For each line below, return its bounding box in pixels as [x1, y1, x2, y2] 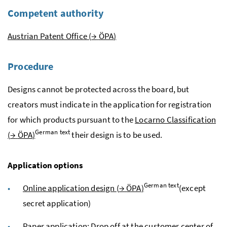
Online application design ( [23, 182, 119, 194]
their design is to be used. [70, 129, 163, 140]
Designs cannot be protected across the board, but [8, 83, 190, 95]
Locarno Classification [135, 113, 216, 125]
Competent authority [8, 6, 104, 19]
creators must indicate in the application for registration [8, 98, 212, 110]
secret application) [23, 197, 91, 209]
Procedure [8, 59, 54, 72]
